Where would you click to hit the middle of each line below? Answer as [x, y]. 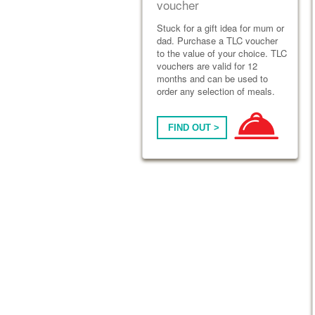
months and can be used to [212, 78]
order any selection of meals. [216, 91]
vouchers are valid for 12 [207, 66]
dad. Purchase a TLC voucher [217, 40]
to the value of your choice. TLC [222, 53]
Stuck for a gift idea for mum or [220, 28]
